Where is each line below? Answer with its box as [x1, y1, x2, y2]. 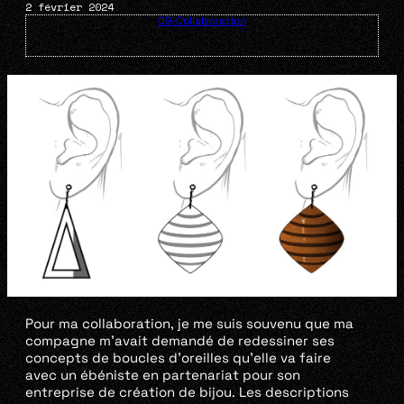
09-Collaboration [158, 14, 246, 29]
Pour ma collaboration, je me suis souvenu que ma [25, 315, 353, 333]
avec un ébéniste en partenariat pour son [25, 366, 300, 384]
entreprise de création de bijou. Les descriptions [25, 383, 349, 401]
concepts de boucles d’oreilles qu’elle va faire [25, 349, 331, 367]
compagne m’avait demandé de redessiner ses [25, 332, 335, 350]
